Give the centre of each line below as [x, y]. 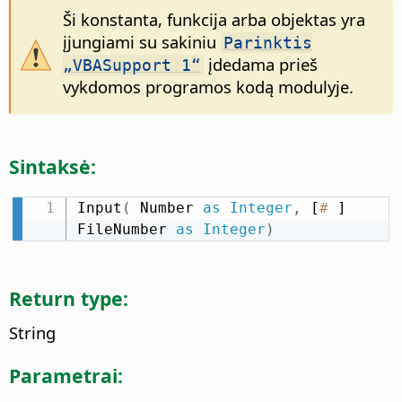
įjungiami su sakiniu [141, 42]
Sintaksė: [52, 166]
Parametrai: [66, 375]
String [32, 332]
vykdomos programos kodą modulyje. [208, 87]
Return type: [69, 298]
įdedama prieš [260, 65]
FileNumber [126, 229]
